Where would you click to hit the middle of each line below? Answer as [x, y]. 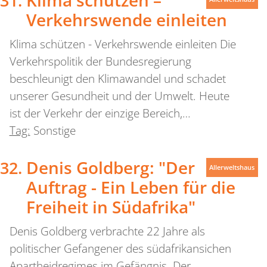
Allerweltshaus [232, 167]
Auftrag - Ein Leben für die [131, 187]
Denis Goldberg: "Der [110, 168]
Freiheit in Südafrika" [111, 207]
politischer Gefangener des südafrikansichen [120, 249]
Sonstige [54, 130]
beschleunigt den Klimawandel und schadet [117, 78]
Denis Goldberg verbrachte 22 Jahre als [107, 232]
